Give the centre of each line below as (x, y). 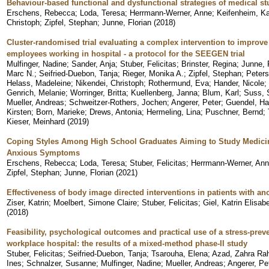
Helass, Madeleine (39, 83)
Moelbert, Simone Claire (95, 202)
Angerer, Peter (196, 102)
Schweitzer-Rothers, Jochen (118, 102)
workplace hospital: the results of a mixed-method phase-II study (127, 243)
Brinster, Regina (209, 64)
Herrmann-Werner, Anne (171, 13)
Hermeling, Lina (174, 112)
